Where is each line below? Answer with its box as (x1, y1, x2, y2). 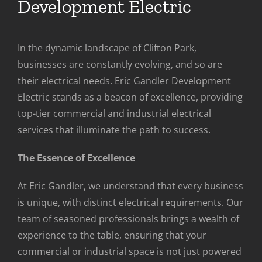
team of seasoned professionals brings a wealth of (18, 212, 239, 225)
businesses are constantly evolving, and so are (18, 57, 222, 71)
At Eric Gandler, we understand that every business (18, 179, 243, 192)
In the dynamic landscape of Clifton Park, (18, 41, 196, 54)
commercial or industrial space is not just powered (18, 244, 242, 258)
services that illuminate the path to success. (18, 123, 211, 136)
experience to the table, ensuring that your (18, 228, 206, 242)
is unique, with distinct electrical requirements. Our (18, 195, 243, 209)
